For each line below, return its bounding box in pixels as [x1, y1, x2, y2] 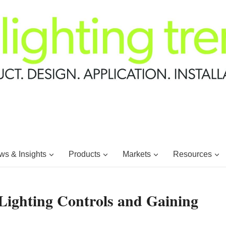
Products [68, 149, 100, 158]
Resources [173, 149, 212, 158]
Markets [122, 149, 151, 158]
